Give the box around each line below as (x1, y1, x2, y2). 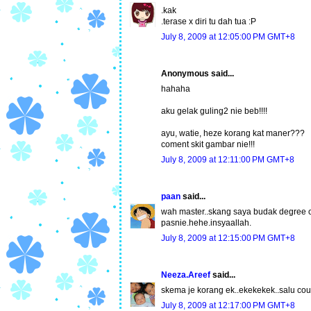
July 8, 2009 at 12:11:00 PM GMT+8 (161, 155, 294, 165)
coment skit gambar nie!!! (161, 140, 255, 150)
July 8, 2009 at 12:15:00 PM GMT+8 (161, 233, 295, 244)
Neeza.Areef (161, 270, 210, 280)
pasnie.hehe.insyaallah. (161, 218, 251, 228)
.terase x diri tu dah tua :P (161, 17, 256, 27)
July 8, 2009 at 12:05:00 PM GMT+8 (161, 32, 295, 42)
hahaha (161, 84, 190, 94)
